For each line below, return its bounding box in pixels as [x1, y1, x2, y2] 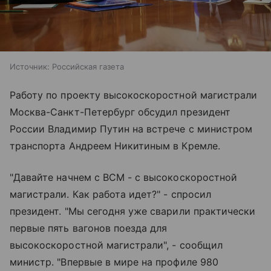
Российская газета [52, 62, 124, 72]
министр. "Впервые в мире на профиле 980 [10, 256, 218, 269]
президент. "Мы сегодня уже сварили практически [10, 205, 256, 218]
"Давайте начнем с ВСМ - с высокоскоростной [10, 171, 238, 184]
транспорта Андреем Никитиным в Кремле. [10, 140, 220, 152]
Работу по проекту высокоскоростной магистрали [10, 89, 258, 102]
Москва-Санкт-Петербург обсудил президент [10, 106, 230, 119]
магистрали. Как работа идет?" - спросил [10, 188, 211, 201]
